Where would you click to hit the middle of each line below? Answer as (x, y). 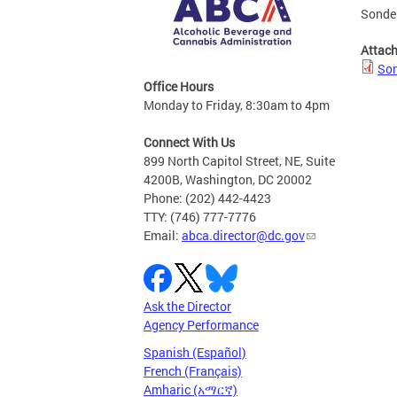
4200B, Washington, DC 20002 (228, 180)
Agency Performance (201, 325)
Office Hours (179, 87)
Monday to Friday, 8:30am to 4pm (237, 105)
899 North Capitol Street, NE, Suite (239, 161)
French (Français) (193, 371)
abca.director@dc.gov (243, 236)
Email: (163, 236)
